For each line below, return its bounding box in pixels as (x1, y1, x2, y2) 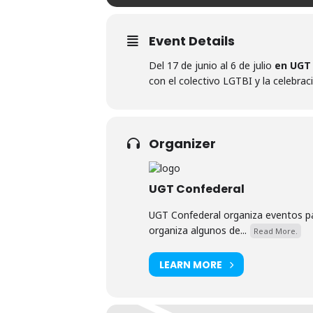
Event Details (149, 32, 235, 50)
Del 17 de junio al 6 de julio (149, 59, 275, 72)
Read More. (254, 226, 298, 236)
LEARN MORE (159, 257, 222, 272)
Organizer (149, 135, 216, 152)
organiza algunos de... (149, 224, 247, 237)
